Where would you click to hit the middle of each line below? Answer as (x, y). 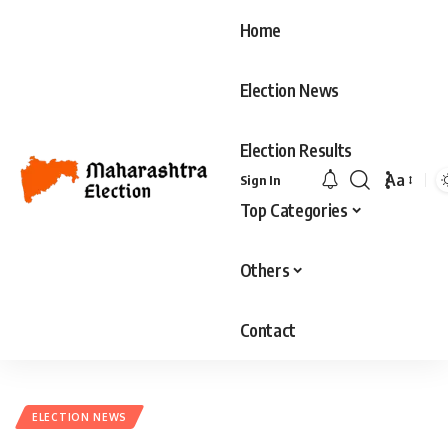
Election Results (296, 149)
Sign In (259, 180)
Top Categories (293, 209)
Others (264, 269)
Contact (268, 329)
